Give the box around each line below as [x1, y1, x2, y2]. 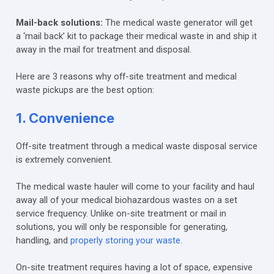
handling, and [15, 234, 70, 246]
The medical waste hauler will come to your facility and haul [15, 180, 254, 192]
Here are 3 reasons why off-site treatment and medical [15, 70, 237, 82]
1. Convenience [15, 109, 114, 126]
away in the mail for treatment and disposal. [15, 43, 191, 55]
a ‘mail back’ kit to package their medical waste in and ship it [15, 30, 257, 42]
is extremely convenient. [15, 154, 115, 165]
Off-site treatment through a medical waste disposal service [15, 140, 257, 152]
